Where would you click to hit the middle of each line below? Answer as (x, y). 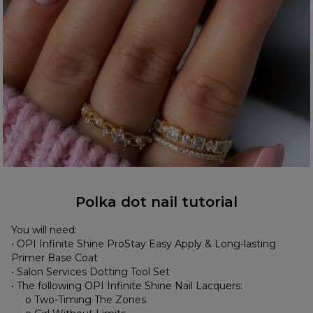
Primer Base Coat (55, 258)
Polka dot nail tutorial (156, 202)
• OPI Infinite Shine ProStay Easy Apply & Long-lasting (144, 244)
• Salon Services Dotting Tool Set (91, 272)
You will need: (44, 230)
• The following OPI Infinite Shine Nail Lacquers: (127, 286)
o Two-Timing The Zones (86, 300)
